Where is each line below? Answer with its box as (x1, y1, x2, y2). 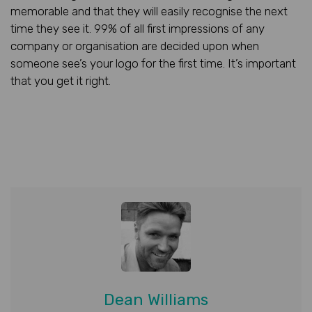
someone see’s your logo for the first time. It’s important (10, 56, 296, 70)
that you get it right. (10, 73, 111, 88)
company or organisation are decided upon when (10, 38, 259, 53)
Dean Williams (104, 289, 208, 309)
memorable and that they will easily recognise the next (10, 3, 288, 18)
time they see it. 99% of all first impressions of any (10, 21, 265, 36)
